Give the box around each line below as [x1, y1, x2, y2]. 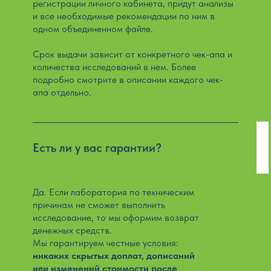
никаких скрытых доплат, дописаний [33, 250, 195, 261]
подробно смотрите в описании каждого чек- [33, 74, 223, 85]
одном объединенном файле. [33, 23, 153, 34]
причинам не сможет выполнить [33, 199, 165, 211]
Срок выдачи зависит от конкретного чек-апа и [33, 48, 232, 60]
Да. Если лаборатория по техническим [33, 186, 194, 198]
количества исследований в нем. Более [33, 61, 196, 73]
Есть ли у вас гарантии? [33, 140, 162, 155]
